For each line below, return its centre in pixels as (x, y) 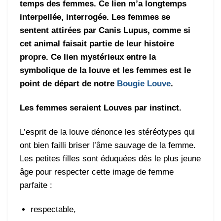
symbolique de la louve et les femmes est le (106, 71)
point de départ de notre (69, 84)
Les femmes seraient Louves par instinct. (101, 108)
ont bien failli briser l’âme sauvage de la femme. (108, 146)
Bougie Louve (144, 84)
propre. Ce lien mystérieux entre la (88, 57)
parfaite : (36, 185)
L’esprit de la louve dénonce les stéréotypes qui (108, 132)
